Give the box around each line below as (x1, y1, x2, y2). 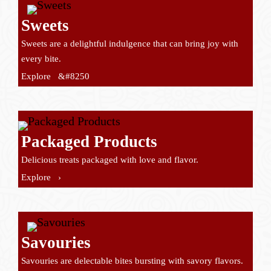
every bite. (21, 53, 61, 64)
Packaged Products (21, 132, 157, 151)
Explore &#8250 (21, 71, 90, 81)
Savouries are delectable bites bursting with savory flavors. (21, 255, 243, 266)
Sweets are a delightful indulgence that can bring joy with (21, 38, 238, 48)
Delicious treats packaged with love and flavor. (21, 154, 198, 165)
